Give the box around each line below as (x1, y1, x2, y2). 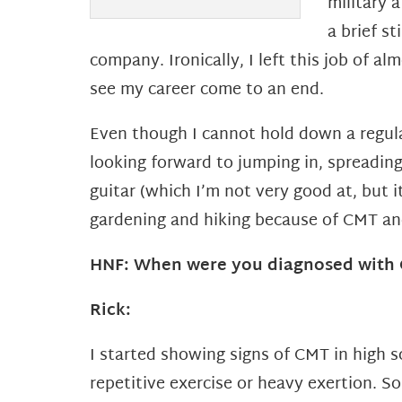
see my (90, 75, 148, 106)
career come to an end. (148, 75, 324, 106)
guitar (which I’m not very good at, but (90, 178, 393, 208)
